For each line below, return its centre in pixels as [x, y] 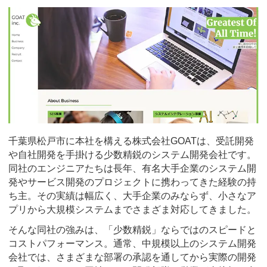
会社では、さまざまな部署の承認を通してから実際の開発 [132, 257]
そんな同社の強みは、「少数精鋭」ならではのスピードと [132, 229]
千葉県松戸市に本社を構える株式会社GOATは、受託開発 [131, 141]
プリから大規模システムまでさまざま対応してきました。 [132, 210]
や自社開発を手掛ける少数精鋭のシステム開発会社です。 [132, 155]
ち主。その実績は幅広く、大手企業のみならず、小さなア [132, 196]
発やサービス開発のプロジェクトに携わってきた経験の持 [132, 182]
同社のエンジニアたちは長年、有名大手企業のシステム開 [132, 169]
